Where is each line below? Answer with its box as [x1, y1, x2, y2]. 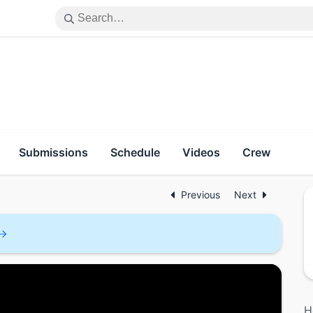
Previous [181, 189, 223, 201]
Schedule [110, 145, 160, 159]
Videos [182, 145, 220, 159]
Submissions [19, 145, 88, 159]
